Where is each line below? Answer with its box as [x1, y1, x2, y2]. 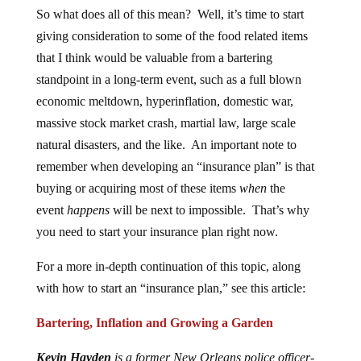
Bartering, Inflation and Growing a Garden [35, 316, 273, 330]
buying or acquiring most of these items [35, 181, 239, 195]
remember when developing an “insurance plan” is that [35, 160, 314, 173]
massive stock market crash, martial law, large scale [35, 116, 296, 130]
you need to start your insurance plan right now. [35, 225, 278, 239]
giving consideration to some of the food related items [35, 29, 308, 43]
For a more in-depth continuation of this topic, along [35, 259, 301, 273]
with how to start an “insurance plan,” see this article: [35, 281, 305, 295]
